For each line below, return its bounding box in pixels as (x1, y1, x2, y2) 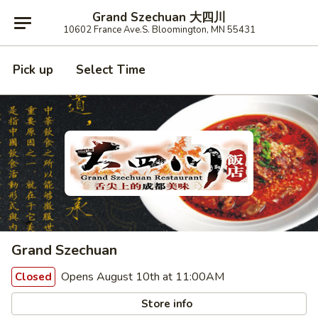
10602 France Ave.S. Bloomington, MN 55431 (62, 23, 256, 36)
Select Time (76, 62, 146, 78)
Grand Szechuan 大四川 (92, 9, 226, 26)
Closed (15, 270, 52, 284)
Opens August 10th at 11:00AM (58, 269, 224, 285)
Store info (138, 296, 193, 311)
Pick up (13, 62, 53, 78)
